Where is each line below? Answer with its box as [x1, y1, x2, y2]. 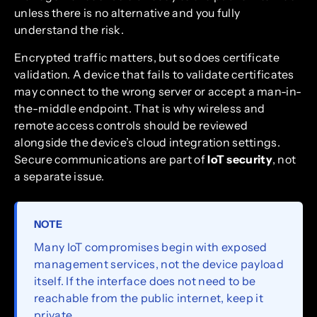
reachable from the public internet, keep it [34, 290, 263, 305]
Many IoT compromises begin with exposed [34, 239, 267, 254]
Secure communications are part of [14, 151, 208, 166]
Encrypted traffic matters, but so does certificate [14, 50, 279, 64]
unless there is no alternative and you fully [14, 6, 241, 21]
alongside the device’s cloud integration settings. [14, 134, 280, 149]
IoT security [207, 151, 272, 166]
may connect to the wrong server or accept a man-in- [14, 83, 302, 98]
